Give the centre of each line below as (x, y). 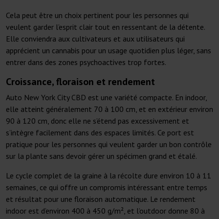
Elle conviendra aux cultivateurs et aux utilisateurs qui (95, 39)
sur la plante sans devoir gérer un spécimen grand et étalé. (101, 156)
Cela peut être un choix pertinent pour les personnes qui (97, 15)
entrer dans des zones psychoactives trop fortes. (86, 62)
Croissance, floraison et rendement (80, 82)
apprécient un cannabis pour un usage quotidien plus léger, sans (109, 51)
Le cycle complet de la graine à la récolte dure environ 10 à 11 (109, 176)
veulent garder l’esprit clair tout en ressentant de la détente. (105, 27)
